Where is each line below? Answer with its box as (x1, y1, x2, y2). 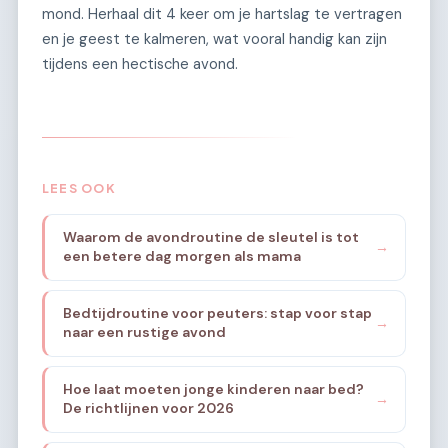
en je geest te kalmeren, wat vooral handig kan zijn (42, 29, 387, 50)
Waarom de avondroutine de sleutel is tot (62, 228, 359, 247)
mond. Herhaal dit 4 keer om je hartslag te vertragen (42, 4, 402, 25)
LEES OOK (42, 180, 116, 197)
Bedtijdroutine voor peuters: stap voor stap (62, 304, 372, 323)
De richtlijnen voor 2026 (62, 399, 234, 418)
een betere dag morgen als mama (62, 247, 301, 266)
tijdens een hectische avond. (42, 54, 238, 75)
